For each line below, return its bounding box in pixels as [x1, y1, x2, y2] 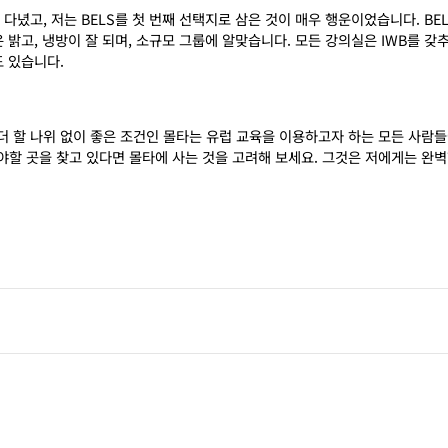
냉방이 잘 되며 [42, 29, 128, 50]
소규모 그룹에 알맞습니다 [136, 29, 287, 50]
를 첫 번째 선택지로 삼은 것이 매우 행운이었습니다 [115, 8, 416, 29]
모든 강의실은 [295, 29, 377, 50]
